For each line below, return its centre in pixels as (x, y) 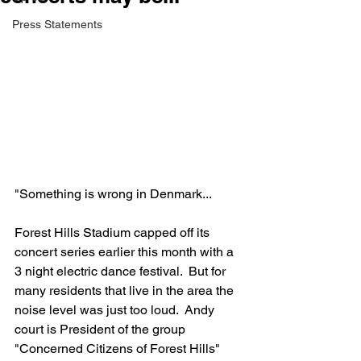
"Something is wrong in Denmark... (113, 193)
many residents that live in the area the (126, 290)
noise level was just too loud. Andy (116, 309)
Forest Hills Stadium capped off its (114, 232)
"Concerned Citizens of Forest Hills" (119, 348)
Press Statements (57, 24)
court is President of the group (102, 329)
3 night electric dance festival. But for (122, 271)
